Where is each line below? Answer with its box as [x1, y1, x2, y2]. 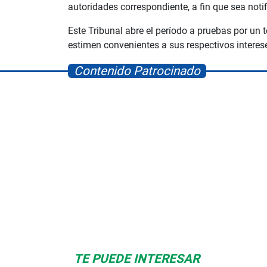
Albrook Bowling [20, 187, 111, 201]
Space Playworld [153, 187, 246, 201]
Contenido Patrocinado [74, 64, 200, 79]
